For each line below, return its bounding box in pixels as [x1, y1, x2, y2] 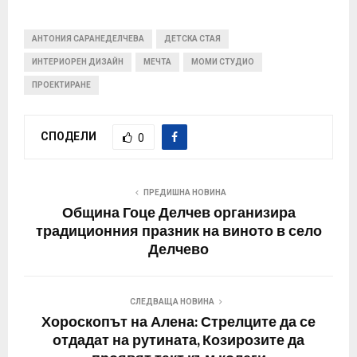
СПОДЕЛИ [41, 130, 96, 143]
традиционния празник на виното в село [35, 220, 322, 245]
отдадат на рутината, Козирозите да [53, 329, 304, 354]
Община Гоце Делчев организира [61, 202, 296, 226]
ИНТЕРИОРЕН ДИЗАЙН [32, 57, 124, 67]
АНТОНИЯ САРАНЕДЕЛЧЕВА [32, 34, 144, 44]
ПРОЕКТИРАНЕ [32, 80, 91, 90]
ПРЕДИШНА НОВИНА [143, 188, 226, 198]
